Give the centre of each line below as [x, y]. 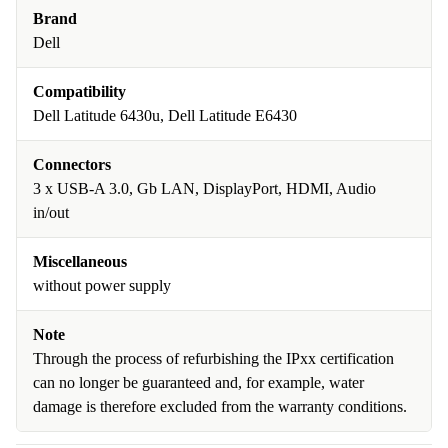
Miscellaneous [80, 261]
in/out [51, 212]
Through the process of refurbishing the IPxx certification [213, 358]
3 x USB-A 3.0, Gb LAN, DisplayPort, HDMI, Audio [204, 188]
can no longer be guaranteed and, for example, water [198, 382]
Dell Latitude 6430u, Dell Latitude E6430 [165, 115]
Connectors [72, 164]
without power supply [102, 285]
